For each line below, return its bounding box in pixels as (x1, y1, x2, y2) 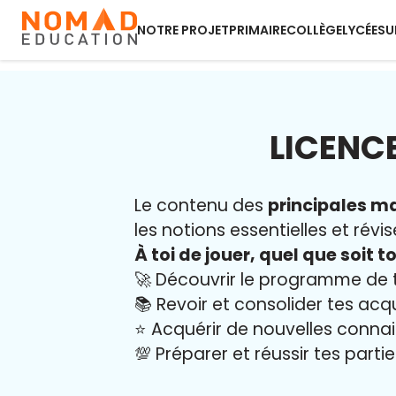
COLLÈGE (286, 21, 342, 39)
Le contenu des (134, 194, 268, 217)
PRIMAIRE (229, 21, 286, 39)
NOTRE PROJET (137, 21, 229, 39)
